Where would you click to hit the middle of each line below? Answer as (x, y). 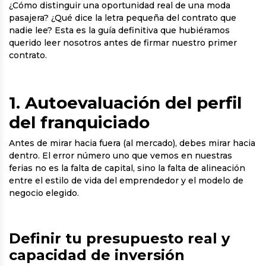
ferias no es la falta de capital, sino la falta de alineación (127, 168)
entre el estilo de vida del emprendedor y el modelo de (126, 180)
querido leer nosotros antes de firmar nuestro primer (123, 43)
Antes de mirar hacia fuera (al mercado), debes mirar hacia (132, 143)
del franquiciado (79, 122)
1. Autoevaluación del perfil (125, 103)
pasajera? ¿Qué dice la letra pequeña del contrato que (123, 18)
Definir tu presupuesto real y (119, 238)
